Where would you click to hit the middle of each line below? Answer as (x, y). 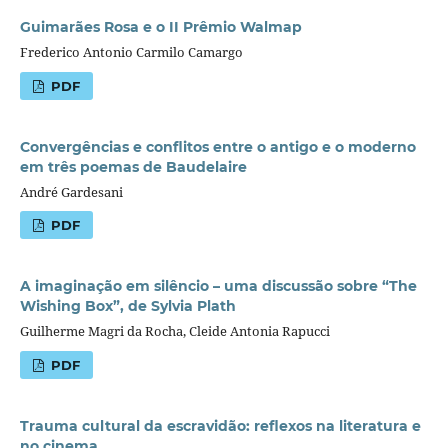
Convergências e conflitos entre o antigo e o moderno (217, 146)
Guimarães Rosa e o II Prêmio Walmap (160, 26)
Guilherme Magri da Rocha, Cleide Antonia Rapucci (174, 331)
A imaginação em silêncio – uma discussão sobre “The (218, 286)
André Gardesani (71, 191)
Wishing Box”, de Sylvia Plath (127, 306)
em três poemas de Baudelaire (133, 166)
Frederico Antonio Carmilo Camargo (131, 51)
